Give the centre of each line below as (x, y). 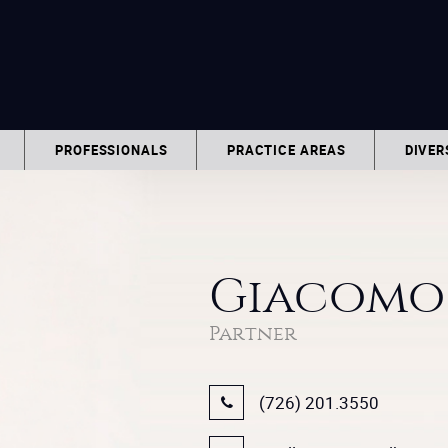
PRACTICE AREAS (286, 150)
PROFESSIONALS (111, 150)
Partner (253, 333)
